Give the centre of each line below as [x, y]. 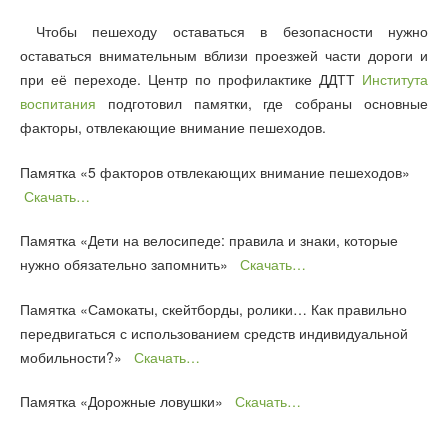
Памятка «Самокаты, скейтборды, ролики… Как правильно [213, 308]
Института [395, 79]
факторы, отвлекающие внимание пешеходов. [173, 127]
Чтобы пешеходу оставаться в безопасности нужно [224, 31]
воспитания [58, 103]
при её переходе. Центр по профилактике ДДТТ [191, 79]
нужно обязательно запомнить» [130, 264]
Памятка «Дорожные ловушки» [127, 401]
